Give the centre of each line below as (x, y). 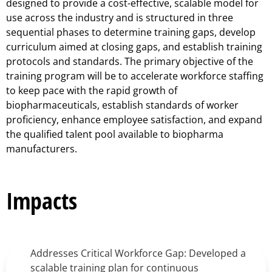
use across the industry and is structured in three (120, 18)
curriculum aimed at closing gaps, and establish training (134, 47)
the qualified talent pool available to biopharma (115, 134)
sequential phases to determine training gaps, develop (131, 32)
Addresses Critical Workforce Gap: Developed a (138, 253)
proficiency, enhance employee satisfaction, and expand (134, 120)
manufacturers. (42, 149)
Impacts (42, 200)
